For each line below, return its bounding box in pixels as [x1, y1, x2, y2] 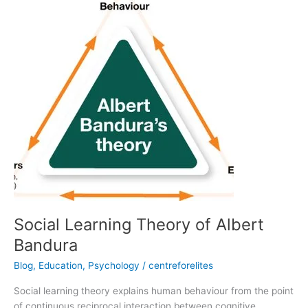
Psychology [88, 259, 140, 271]
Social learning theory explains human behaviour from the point [14, 285, 294, 297]
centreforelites [148, 259, 213, 271]
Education [38, 259, 82, 271]
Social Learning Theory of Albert [14, 214, 264, 235]
